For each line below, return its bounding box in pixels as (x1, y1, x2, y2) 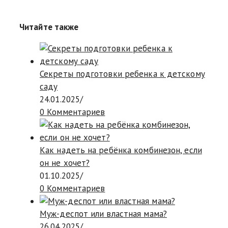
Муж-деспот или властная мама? (40, 208, 167, 220)
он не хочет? (40, 157, 90, 169)
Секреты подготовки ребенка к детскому (40, 68, 205, 80)
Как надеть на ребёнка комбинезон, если (40, 145, 202, 156)
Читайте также (19, 21, 79, 33)
